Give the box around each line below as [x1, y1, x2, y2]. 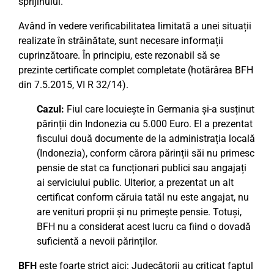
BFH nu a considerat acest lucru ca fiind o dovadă [37, 221, 251, 232]
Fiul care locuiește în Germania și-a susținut [64, 103, 254, 115]
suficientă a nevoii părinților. [37, 235, 158, 247]
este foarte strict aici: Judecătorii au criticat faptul [37, 260, 253, 272]
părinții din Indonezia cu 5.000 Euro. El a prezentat [37, 118, 253, 130]
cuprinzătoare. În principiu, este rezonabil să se [18, 50, 220, 61]
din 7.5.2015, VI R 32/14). [18, 79, 128, 91]
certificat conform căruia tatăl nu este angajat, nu [37, 191, 249, 203]
